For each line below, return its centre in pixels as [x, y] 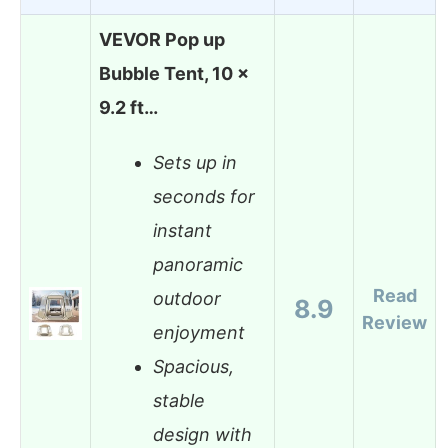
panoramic [198, 265]
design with [202, 435]
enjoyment [199, 333]
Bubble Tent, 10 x [174, 73]
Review [394, 322]
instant [182, 231]
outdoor [187, 299]
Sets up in [195, 163]
